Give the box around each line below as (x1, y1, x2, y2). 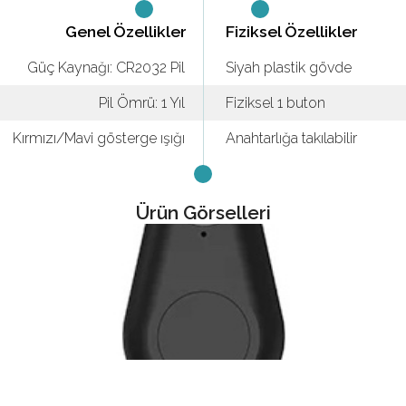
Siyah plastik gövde (226, 59, 352, 76)
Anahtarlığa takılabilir (226, 130, 357, 147)
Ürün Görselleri (135, 201, 271, 224)
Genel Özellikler (65, 22, 187, 41)
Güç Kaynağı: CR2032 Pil (27, 59, 185, 76)
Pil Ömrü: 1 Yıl (99, 94, 185, 111)
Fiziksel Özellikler (226, 22, 358, 41)
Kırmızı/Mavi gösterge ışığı (13, 130, 185, 147)
